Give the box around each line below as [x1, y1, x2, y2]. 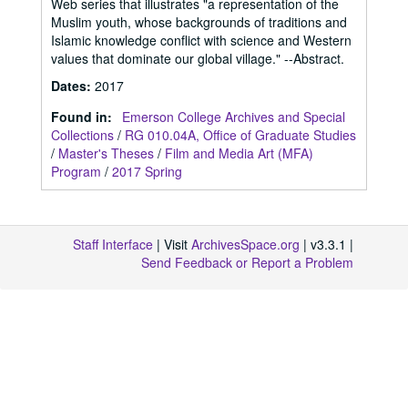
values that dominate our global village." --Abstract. [51, 49, 344, 67]
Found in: [51, 107, 116, 126]
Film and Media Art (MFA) [165, 144, 313, 162]
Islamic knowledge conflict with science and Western [51, 31, 352, 49]
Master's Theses [58, 144, 154, 162]
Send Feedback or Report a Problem [141, 253, 353, 271]
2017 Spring [112, 162, 182, 180]
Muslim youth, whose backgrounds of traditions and [51, 13, 347, 31]
